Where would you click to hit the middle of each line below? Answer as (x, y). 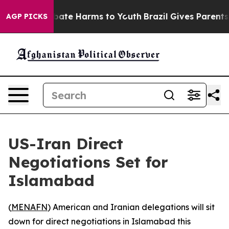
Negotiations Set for (88, 162)
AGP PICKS (27, 16)
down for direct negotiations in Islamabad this (99, 221)
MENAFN (29, 207)
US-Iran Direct (66, 144)
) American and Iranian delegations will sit (131, 207)
